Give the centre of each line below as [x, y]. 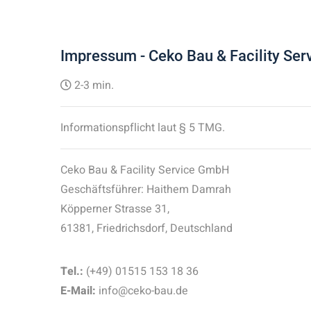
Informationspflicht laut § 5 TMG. [143, 128]
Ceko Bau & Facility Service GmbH [145, 170]
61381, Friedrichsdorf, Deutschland [146, 228]
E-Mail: [78, 291]
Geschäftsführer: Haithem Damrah [146, 190]
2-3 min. [93, 85]
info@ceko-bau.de [142, 291]
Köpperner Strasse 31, [115, 209]
